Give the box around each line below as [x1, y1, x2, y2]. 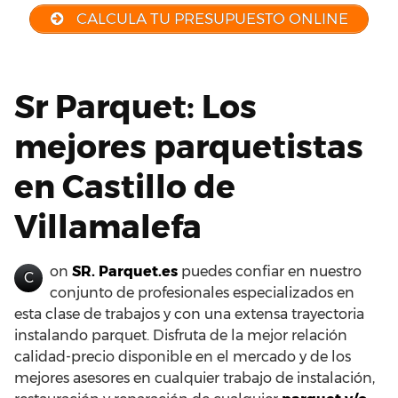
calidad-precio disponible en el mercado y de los [14, 347, 351, 365]
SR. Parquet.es [72, 262, 178, 280]
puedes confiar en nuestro [178, 262, 362, 280]
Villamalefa [14, 206, 202, 246]
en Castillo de [14, 166, 235, 206]
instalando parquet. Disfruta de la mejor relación [14, 326, 347, 344]
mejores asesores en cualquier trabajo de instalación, [14, 369, 375, 386]
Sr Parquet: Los [14, 86, 257, 126]
